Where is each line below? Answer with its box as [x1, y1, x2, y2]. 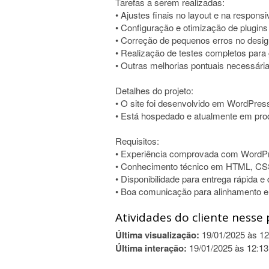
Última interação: [115, 241, 187, 255]
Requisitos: [115, 134, 159, 147]
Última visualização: [115, 228, 199, 241]
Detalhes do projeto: [115, 84, 193, 97]
